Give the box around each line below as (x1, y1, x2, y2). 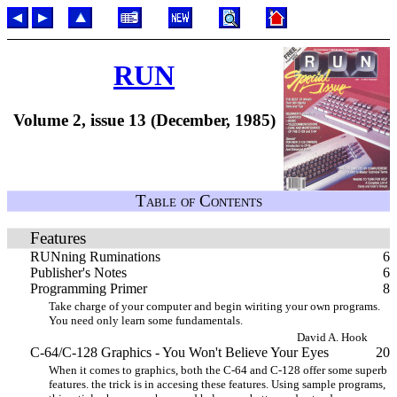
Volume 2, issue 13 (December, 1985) (12, 110, 276, 129)
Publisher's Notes (29, 265, 127, 280)
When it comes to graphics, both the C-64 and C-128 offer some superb (49, 363, 387, 377)
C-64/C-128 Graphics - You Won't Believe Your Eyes (29, 345, 329, 360)
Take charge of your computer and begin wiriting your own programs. (49, 300, 380, 313)
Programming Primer (29, 281, 147, 296)
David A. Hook (297, 331, 368, 344)
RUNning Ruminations (29, 249, 160, 264)
